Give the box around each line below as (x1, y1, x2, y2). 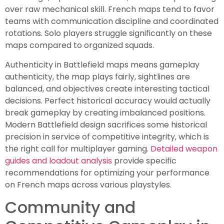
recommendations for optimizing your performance (5, 166, 209, 178)
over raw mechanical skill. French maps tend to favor (5, 3, 214, 15)
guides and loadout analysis (5, 154, 112, 166)
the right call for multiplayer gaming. (5, 142, 150, 154)
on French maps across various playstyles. (5, 178, 171, 190)
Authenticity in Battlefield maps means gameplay (5, 58, 199, 70)
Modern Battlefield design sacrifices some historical (5, 118, 207, 130)
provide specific (112, 154, 176, 166)
